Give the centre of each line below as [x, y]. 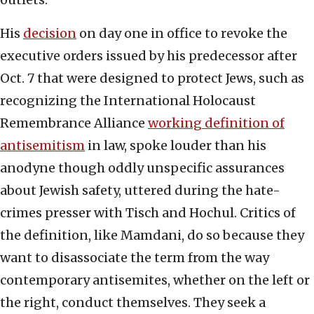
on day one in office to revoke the [182, 34]
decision [50, 34]
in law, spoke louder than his [176, 146]
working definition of [216, 123]
